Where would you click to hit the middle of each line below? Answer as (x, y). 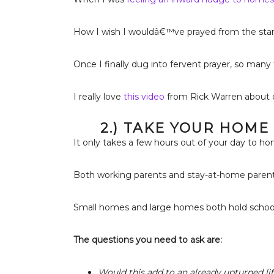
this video (144, 96)
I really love (98, 96)
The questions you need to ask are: (147, 239)
